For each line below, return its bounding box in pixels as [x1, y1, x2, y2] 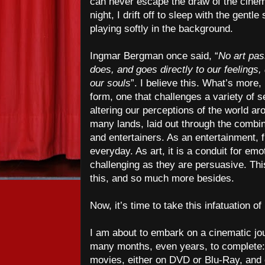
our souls [90, 77, 131, 89]
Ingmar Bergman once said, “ [90, 50, 218, 62]
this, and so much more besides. [90, 173, 234, 184]
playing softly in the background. [90, 23, 233, 34]
